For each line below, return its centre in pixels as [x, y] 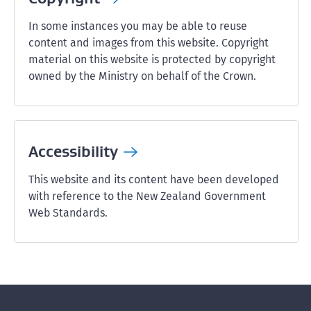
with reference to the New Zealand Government [147, 196]
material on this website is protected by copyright [152, 59]
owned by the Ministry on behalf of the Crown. [142, 76]
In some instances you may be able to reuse [138, 26]
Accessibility [73, 151]
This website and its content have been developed [154, 179]
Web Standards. [68, 213]
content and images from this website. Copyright [149, 43]
